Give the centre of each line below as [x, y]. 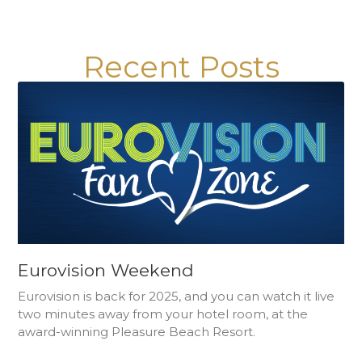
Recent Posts [181, 66]
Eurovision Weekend [106, 271]
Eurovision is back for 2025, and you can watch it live [177, 297]
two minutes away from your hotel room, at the [163, 314]
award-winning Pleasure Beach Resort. [137, 332]
